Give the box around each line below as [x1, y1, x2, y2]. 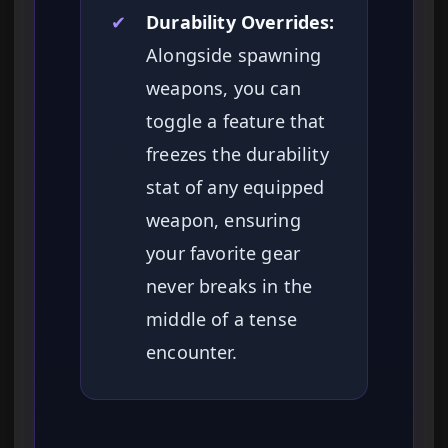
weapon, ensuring [146, 208, 301, 233]
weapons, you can [146, 76, 301, 101]
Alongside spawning [146, 43, 322, 68]
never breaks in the [146, 274, 313, 299]
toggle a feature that [146, 109, 326, 134]
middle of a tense [146, 307, 297, 332]
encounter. [146, 340, 237, 365]
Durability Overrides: [146, 10, 335, 35]
